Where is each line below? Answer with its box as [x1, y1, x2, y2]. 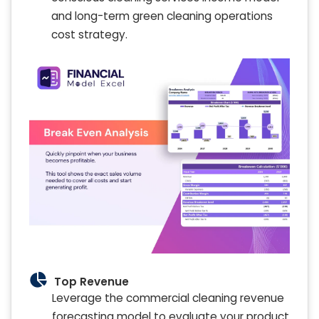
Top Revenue [54, 274, 129, 290]
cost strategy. [51, 26, 127, 42]
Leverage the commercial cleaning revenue [52, 291, 284, 306]
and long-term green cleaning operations [51, 8, 273, 23]
